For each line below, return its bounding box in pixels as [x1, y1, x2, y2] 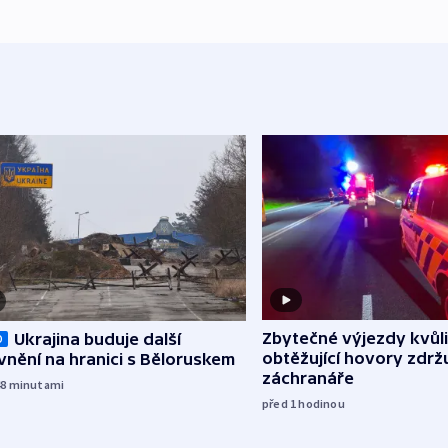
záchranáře [262, 369, 354, 388]
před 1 [262, 396, 299, 412]
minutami [8, 377, 65, 393]
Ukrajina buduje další [14, 330, 181, 349]
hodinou [298, 396, 345, 412]
